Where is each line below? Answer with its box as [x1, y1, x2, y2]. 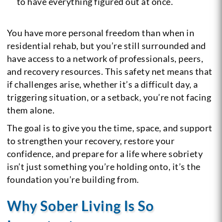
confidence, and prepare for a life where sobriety [6, 148, 203, 160]
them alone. [6, 105, 55, 116]
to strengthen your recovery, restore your [6, 135, 175, 147]
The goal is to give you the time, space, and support [6, 122, 213, 134]
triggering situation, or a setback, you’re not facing [6, 92, 212, 103]
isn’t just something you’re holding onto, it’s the [6, 161, 201, 172]
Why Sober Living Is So [6, 197, 154, 215]
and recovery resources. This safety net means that [6, 66, 213, 77]
